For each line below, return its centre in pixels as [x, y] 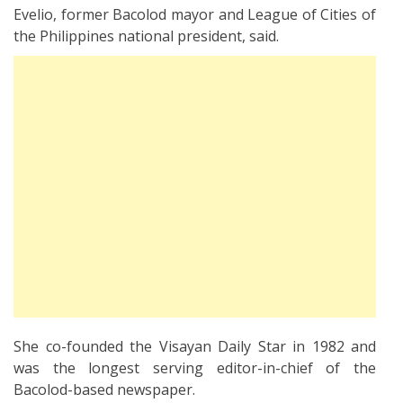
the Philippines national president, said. [146, 36]
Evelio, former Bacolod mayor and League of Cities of [195, 14]
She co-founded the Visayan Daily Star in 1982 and [195, 346]
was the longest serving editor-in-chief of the [195, 367]
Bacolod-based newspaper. [104, 389]
